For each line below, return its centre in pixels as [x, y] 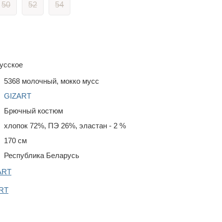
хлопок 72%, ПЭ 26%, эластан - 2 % [65, 126]
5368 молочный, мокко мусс [52, 81]
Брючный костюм [33, 111]
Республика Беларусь [42, 155]
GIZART [18, 96]
